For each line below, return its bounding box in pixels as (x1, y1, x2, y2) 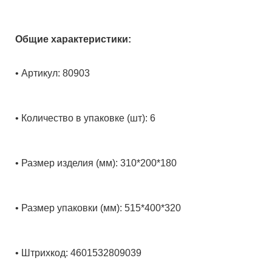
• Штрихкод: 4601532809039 (15, 248, 141, 258)
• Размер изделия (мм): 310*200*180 (15, 158, 177, 168)
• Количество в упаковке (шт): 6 (15, 113, 155, 123)
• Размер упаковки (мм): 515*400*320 (15, 203, 181, 213)
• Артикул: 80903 (15, 68, 90, 78)
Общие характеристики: (15, 34, 131, 44)
